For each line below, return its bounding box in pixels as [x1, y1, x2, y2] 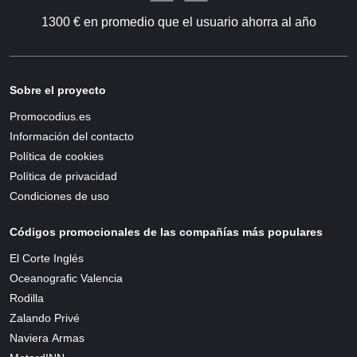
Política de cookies [10, 150, 104, 163]
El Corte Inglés [10, 252, 84, 265]
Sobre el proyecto [10, 84, 106, 96]
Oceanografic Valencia [10, 272, 123, 284]
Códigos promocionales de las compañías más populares [10, 226, 323, 238]
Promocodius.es [10, 110, 91, 123]
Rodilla [10, 292, 44, 304]
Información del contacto [10, 130, 134, 143]
